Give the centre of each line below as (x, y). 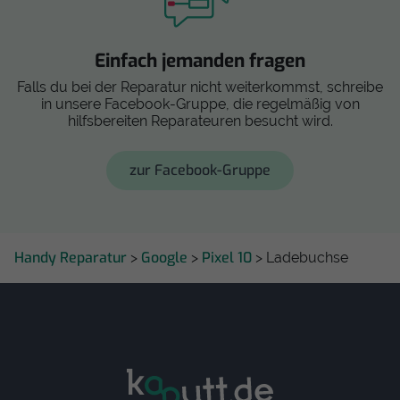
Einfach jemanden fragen (200, 60)
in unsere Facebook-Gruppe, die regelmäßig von (200, 104)
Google (166, 257)
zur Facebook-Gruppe (200, 170)
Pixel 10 (229, 257)
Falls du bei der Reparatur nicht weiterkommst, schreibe (200, 87)
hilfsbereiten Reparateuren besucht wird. (200, 121)
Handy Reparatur (72, 257)
